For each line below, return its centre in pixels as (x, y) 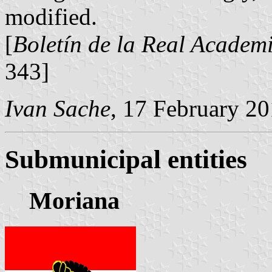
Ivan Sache (58, 108)
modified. (51, 16)
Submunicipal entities (126, 160)
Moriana (74, 201)
